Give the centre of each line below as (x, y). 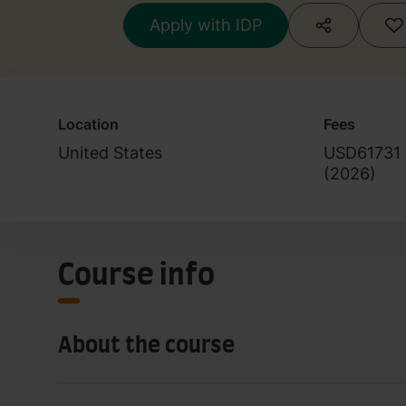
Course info (136, 275)
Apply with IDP (206, 24)
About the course (146, 346)
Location (88, 124)
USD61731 (362, 152)
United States (110, 152)
